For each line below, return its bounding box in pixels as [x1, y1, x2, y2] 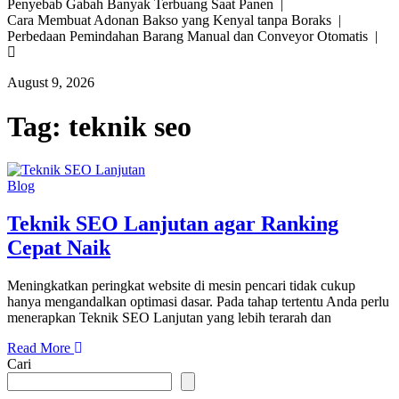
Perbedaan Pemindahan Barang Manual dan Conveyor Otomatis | [7, 28, 385, 45]
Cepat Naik [7, 236, 110, 260]
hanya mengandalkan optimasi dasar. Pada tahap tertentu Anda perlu [7, 294, 389, 310]
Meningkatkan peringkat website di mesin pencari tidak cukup [7, 278, 355, 294]
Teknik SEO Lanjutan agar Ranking [7, 212, 338, 236]
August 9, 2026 [7, 75, 94, 91]
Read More [7, 340, 74, 356]
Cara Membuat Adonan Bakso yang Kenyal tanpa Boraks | [7, 12, 348, 28]
